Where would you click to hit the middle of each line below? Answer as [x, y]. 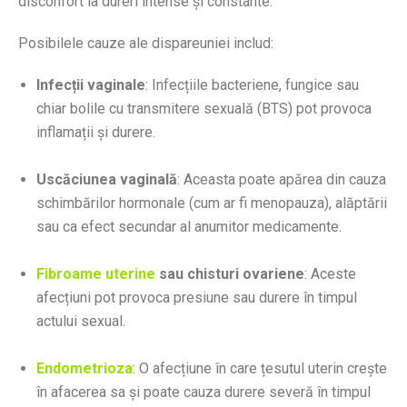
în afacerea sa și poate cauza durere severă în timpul [203, 392]
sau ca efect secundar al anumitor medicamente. [189, 226]
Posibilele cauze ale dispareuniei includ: [146, 43]
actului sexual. [81, 321]
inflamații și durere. [96, 132]
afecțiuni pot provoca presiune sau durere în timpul [197, 297]
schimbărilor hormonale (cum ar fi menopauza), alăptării [212, 203]
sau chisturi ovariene [230, 273]
